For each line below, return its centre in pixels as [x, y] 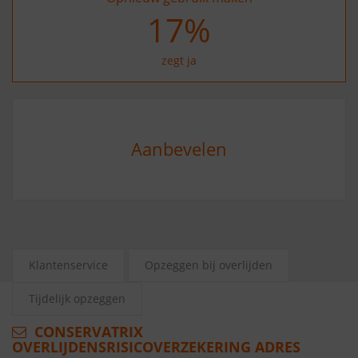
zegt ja [179, 60]
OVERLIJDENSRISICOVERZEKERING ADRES [156, 347]
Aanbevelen [179, 149]
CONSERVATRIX [87, 332]
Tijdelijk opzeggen [77, 298]
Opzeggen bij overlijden [209, 265]
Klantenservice [68, 265]
